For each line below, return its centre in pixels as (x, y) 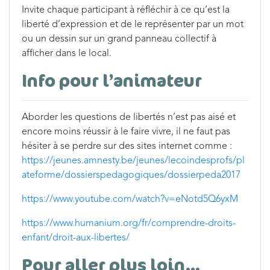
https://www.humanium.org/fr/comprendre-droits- (129, 224)
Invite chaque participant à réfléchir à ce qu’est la (126, 10)
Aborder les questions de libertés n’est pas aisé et (129, 118)
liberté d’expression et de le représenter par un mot (133, 25)
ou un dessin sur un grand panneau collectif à (119, 39)
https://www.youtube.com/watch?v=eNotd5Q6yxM (130, 199)
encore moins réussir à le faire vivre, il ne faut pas (126, 132)
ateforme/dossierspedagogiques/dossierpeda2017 (131, 175)
